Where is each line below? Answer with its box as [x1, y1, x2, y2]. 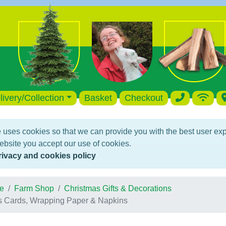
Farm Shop [14, 184, 54, 193]
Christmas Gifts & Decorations [64, 184, 172, 193]
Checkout [125, 93, 163, 103]
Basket [84, 93, 112, 103]
